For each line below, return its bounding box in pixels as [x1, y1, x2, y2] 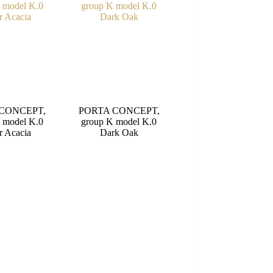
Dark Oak [99, 127, 138, 138]
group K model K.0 [81, 116, 157, 127]
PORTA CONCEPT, [78, 105, 160, 116]
